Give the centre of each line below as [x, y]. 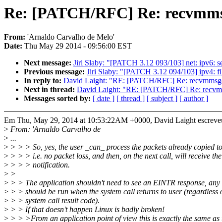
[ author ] [194, 99]
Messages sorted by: [58, 99]
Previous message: [55, 72]
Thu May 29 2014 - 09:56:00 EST [78, 46]
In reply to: [44, 81]
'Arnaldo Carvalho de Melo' [71, 37]
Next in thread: [50, 90]
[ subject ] [162, 99]
